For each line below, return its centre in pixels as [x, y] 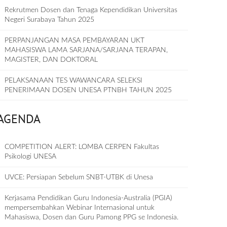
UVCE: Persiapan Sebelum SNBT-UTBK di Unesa [79, 177]
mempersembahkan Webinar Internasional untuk [80, 208]
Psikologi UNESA [31, 157]
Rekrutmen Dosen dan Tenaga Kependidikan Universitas [91, 10]
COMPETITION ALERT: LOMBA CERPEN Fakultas [82, 147]
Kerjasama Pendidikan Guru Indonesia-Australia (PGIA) [89, 198]
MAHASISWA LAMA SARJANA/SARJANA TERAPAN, [86, 50]
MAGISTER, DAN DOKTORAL [51, 60]
